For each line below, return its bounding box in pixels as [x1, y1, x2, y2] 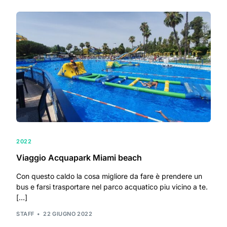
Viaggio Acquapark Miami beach [16, 153, 142, 163]
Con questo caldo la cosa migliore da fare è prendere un [16, 172, 203, 181]
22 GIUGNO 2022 [43, 210, 93, 217]
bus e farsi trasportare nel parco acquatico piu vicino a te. [16, 182, 208, 192]
